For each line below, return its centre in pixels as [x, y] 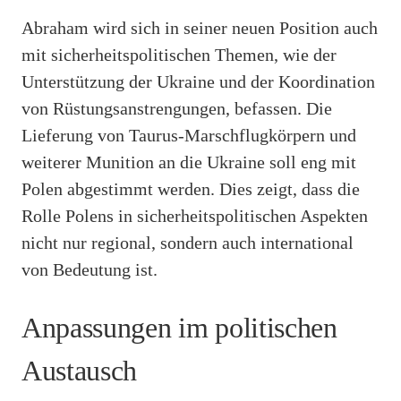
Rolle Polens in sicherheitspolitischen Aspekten [195, 215]
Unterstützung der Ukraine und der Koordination [198, 81]
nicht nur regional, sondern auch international [188, 242]
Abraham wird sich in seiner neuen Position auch [200, 27]
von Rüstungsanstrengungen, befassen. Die [177, 108]
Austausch [80, 371]
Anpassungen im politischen [179, 328]
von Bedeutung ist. [90, 269]
